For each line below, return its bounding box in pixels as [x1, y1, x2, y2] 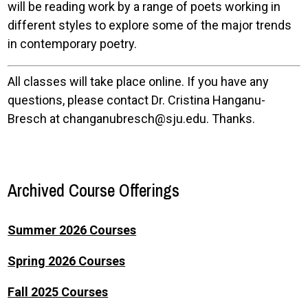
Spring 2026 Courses [8, 254, 126, 268]
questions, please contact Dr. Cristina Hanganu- [8, 93, 266, 107]
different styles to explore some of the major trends [8, 18, 292, 32]
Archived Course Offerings [8, 179, 180, 202]
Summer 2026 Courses [8, 223, 137, 237]
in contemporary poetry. [8, 36, 137, 51]
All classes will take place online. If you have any [8, 74, 269, 89]
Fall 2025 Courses [8, 285, 109, 299]
